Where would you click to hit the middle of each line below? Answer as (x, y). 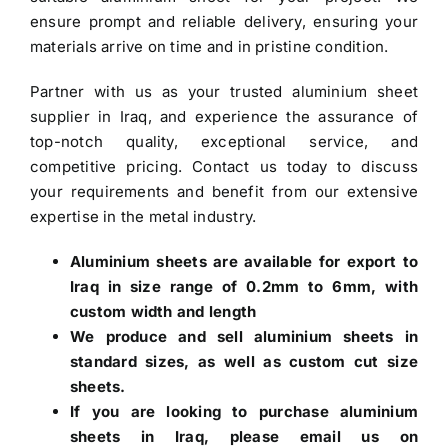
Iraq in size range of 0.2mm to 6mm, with (244, 286)
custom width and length (163, 311)
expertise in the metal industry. (143, 216)
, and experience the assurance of (282, 116)
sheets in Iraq (137, 436)
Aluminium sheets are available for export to (244, 261)
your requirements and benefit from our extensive (224, 191)
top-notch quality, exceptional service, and (224, 141)
